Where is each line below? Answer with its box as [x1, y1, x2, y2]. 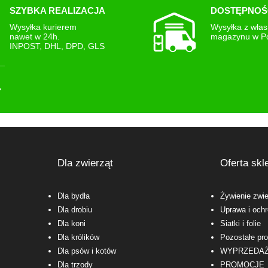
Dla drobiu [57, 205, 92, 215]
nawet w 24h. [9, 32, 60, 42]
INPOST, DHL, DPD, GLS [9, 41, 105, 51]
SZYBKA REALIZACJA [9, 5, 105, 16]
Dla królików [57, 233, 99, 242]
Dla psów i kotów [57, 246, 116, 256]
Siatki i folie [220, 219, 261, 229]
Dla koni [57, 219, 86, 229]
